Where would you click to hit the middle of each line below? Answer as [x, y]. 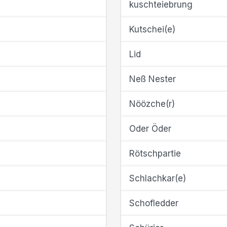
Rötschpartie [155, 154]
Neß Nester [153, 79]
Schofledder [154, 203]
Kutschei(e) [152, 29]
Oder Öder [150, 129]
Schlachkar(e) [158, 178]
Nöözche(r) [152, 104]
